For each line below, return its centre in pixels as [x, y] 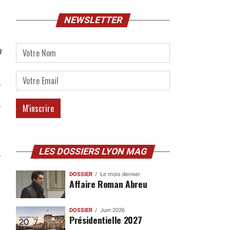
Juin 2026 [112, 210]
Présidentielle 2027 [106, 219]
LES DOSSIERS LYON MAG [93, 151]
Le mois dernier [120, 174]
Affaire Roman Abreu [108, 184]
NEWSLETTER [93, 20]
